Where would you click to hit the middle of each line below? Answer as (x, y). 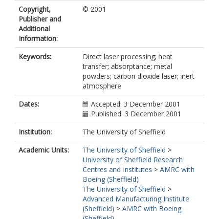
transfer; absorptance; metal (127, 66)
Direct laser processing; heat (128, 56)
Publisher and (40, 19)
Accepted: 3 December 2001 (136, 104)
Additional (34, 29)
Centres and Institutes (117, 169)
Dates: (29, 104)
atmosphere (102, 86)
